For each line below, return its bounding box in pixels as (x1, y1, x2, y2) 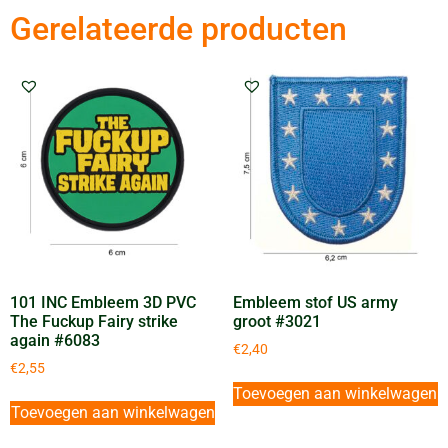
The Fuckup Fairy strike (10, 312, 178, 332)
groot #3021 (232, 312, 321, 332)
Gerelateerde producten (10, 9, 347, 48)
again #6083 (10, 331, 100, 351)
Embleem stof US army (232, 293, 398, 313)
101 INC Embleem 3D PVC (10, 293, 196, 313)
